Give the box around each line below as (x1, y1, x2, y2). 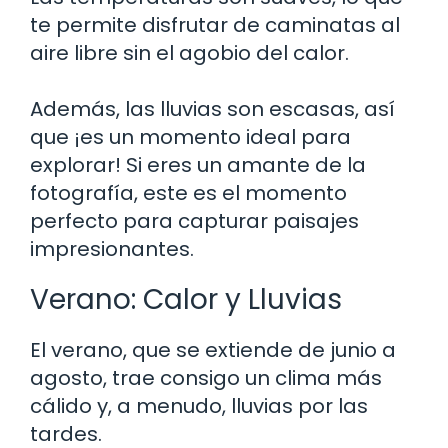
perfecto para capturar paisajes (30, 206, 359, 235)
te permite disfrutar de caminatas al (30, 10, 400, 39)
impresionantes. (30, 234, 194, 263)
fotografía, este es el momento (30, 178, 347, 207)
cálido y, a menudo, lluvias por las (30, 391, 368, 420)
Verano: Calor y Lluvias (30, 279, 342, 319)
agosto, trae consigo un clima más (30, 363, 382, 392)
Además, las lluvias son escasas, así (30, 94, 395, 123)
